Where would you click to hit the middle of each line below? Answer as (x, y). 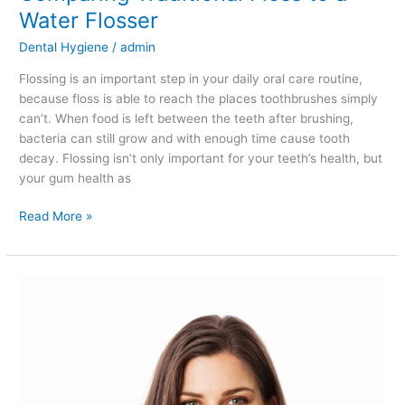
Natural (40, 323)
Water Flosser (89, 21)
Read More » (56, 217)
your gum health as (75, 178)
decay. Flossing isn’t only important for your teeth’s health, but (201, 158)
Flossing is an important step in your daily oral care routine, (191, 78)
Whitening (47, 383)
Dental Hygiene (64, 47)
